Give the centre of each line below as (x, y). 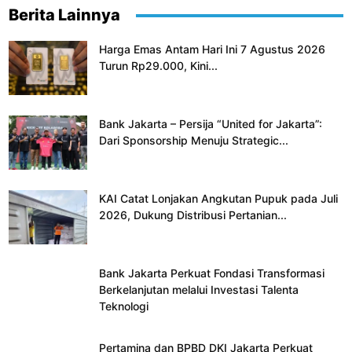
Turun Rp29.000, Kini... (158, 66)
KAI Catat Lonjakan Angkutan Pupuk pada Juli (218, 199)
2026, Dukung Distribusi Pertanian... (193, 215)
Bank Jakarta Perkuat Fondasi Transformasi (212, 273)
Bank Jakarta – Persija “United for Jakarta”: (211, 124)
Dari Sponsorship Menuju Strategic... (194, 141)
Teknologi (124, 306)
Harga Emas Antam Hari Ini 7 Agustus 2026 (212, 49)
